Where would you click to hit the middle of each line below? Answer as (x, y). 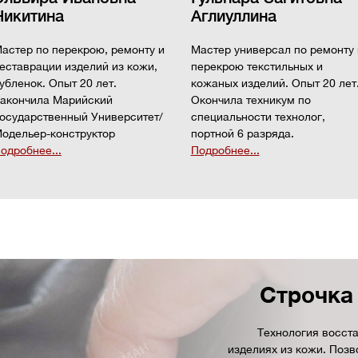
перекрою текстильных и (257, 66)
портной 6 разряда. (242, 133)
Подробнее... (225, 150)
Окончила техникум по (251, 100)
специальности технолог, (258, 117)
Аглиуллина (233, 16)
